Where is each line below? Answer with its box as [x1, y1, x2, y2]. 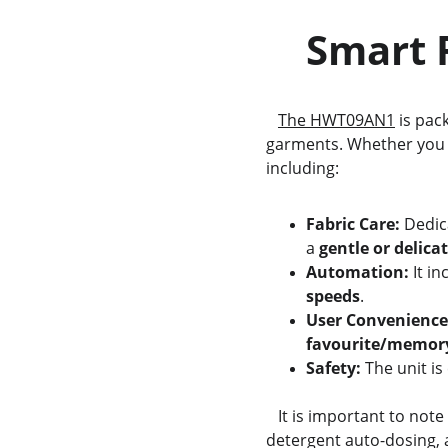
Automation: [305, 261, 409, 283]
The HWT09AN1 [277, 109, 395, 131]
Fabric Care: [305, 213, 400, 235]
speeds [305, 285, 360, 307]
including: [265, 157, 339, 179]
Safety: [305, 357, 361, 379]
